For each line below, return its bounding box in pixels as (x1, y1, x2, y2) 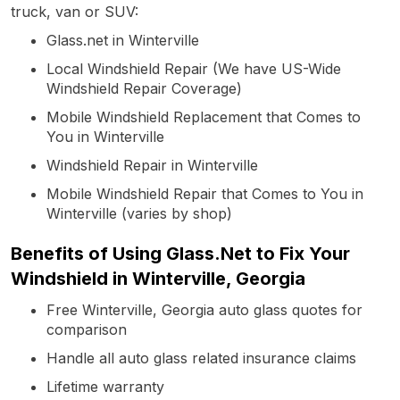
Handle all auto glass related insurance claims (46, 348, 356, 367)
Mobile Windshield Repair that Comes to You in (46, 184, 363, 203)
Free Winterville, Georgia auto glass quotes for (46, 300, 362, 319)
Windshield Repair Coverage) (46, 79, 242, 97)
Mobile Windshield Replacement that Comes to (46, 107, 361, 126)
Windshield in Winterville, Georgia (11, 267, 305, 289)
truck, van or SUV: (11, 2, 138, 21)
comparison (46, 320, 127, 338)
